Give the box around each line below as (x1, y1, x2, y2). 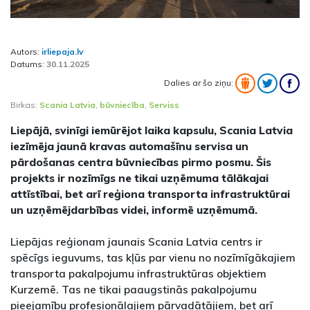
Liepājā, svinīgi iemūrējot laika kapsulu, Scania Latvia (10, 123, 293, 138)
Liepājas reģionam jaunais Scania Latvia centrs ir (10, 235, 262, 249)
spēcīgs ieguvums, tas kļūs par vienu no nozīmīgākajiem (10, 250, 295, 265)
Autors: (10, 46, 42, 57)
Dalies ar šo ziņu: (164, 77, 235, 88)
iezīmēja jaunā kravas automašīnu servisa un (10, 139, 248, 154)
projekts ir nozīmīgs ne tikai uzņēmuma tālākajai (10, 171, 268, 185)
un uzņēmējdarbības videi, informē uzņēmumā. (10, 203, 257, 217)
